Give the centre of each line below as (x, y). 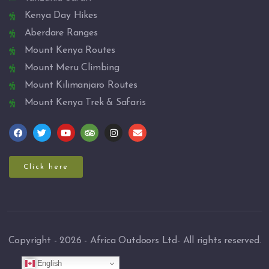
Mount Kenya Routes (70, 51)
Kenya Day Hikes (61, 16)
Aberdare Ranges (61, 33)
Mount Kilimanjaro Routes (81, 86)
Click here (46, 167)
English (48, 263)
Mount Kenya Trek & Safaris (85, 103)
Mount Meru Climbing (72, 68)
